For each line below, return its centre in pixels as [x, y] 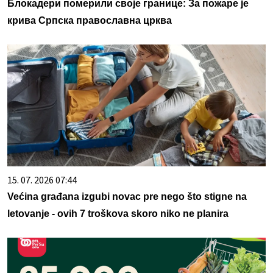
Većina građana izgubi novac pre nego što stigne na [127, 197]
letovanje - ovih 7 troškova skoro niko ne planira [118, 214]
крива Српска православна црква [90, 21]
